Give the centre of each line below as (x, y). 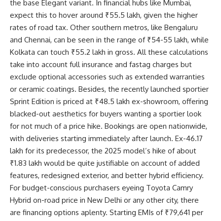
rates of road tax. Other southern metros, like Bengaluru (104, 27)
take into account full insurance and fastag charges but (101, 64)
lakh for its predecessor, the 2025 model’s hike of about (103, 150)
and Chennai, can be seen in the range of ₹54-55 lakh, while (109, 39)
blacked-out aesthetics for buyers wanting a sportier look (106, 113)
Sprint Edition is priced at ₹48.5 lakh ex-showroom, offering (109, 101)
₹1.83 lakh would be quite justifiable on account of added (105, 163)
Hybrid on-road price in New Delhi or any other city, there (104, 200)
